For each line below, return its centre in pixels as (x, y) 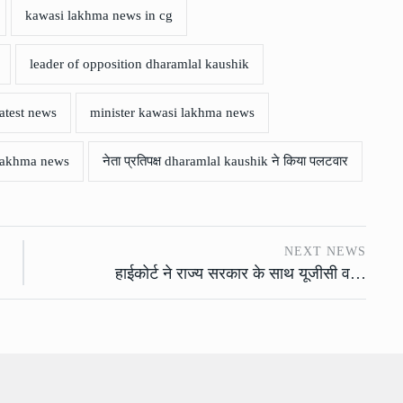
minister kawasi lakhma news (172, 113)
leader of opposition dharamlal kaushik (139, 64)
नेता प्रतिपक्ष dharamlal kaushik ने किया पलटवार (225, 161)
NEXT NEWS (326, 252)
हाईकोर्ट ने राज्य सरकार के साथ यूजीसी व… (241, 274)
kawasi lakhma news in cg (99, 16)
